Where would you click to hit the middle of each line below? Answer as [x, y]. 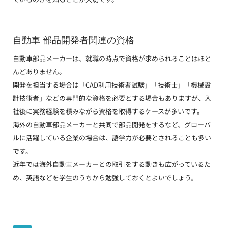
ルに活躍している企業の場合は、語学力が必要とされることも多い [112, 138]
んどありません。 [39, 72]
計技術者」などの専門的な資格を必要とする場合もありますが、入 [112, 98]
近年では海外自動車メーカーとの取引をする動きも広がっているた [112, 164]
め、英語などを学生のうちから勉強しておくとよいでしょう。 [105, 178]
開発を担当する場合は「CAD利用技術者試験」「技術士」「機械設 [112, 85]
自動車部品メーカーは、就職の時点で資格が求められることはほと [112, 59]
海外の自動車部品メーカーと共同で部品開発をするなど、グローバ [112, 125]
